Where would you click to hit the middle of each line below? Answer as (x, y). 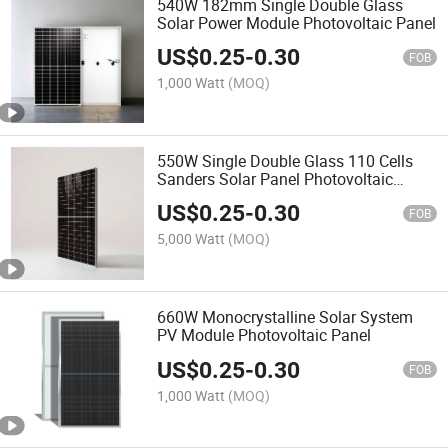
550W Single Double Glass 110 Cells (285, 160)
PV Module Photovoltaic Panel (264, 335)
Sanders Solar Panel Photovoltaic (275, 178)
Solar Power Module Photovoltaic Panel (297, 22)
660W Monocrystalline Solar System (285, 317)
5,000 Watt (191, 239)
